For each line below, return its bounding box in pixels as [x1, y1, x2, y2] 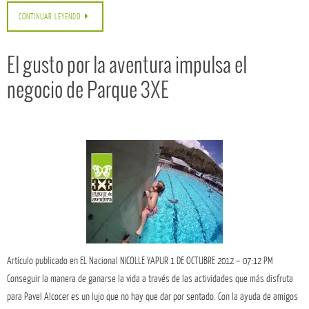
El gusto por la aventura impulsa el [7, 54, 247, 77]
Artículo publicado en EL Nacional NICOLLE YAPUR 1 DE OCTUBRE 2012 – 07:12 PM [7, 255, 272, 266]
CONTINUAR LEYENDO [19, 12, 81, 21]
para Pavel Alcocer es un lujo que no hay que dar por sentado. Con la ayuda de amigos [7, 290, 298, 302]
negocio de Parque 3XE [7, 79, 169, 102]
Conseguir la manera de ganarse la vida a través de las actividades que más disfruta [7, 272, 293, 284]
